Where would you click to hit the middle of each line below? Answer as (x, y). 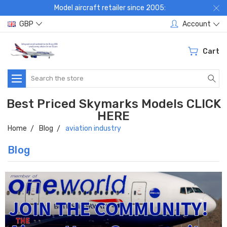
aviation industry (93, 128)
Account (197, 24)
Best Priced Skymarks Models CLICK (113, 104)
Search (37, 74)
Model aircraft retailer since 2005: (110, 8)
